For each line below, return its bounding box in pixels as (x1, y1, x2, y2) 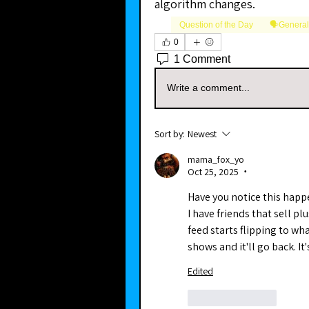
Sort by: (154, 127, 185, 140)
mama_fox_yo (188, 152, 244, 166)
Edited (188, 264, 213, 277)
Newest (188, 127, 217, 140)
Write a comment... (167, 82, 250, 94)
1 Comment (174, 52, 230, 65)
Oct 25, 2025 (188, 165, 239, 178)
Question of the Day (179, 19, 253, 30)
